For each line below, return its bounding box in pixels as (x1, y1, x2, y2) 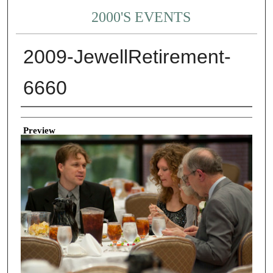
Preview (23, 125, 55, 135)
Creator (20, 111, 49, 121)
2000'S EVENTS (91, 9, 191, 26)
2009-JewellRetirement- (23, 46, 231, 68)
